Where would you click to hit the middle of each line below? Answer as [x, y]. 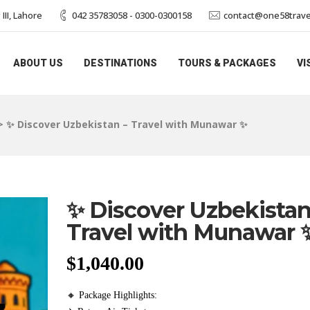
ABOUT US [38, 63]
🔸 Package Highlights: [112, 295]
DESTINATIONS [120, 63]
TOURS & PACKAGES [227, 63]
